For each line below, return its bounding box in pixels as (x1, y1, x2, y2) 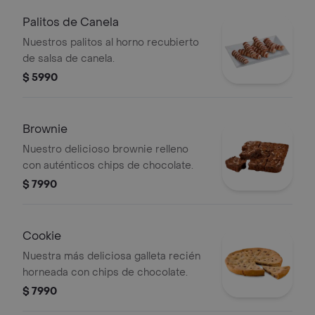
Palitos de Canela (22, 15, 119, 30)
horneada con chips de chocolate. (22, 266, 188, 279)
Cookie (22, 229, 61, 243)
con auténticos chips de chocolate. (22, 159, 193, 172)
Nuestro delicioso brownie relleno (22, 143, 188, 156)
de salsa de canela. (22, 52, 115, 65)
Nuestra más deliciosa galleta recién (22, 250, 200, 263)
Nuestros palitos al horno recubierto (22, 36, 199, 49)
